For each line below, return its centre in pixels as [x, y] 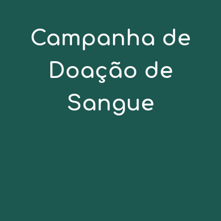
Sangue [110, 103]
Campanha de [110, 38]
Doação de [110, 71]
